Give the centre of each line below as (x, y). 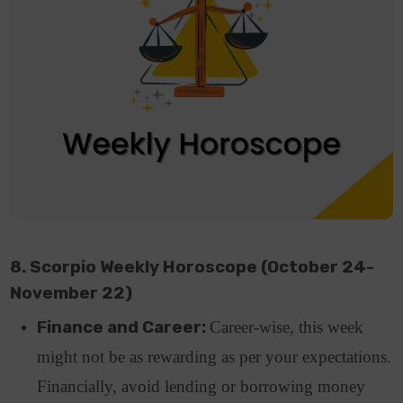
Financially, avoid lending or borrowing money (201, 386)
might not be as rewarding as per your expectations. (215, 356)
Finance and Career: (124, 327)
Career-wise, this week (287, 327)
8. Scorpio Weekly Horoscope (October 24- (193, 267)
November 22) (73, 293)
